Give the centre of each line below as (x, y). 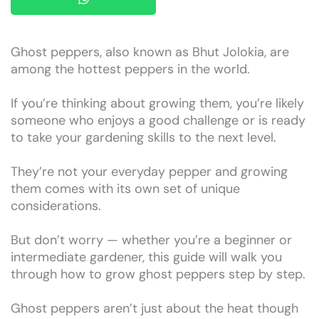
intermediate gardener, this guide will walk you (146, 257)
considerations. (56, 206)
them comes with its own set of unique (125, 189)
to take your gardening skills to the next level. (143, 138)
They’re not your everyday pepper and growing (149, 172)
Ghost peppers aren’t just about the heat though (155, 309)
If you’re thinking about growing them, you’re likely (157, 104)
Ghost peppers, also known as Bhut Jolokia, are (150, 52)
